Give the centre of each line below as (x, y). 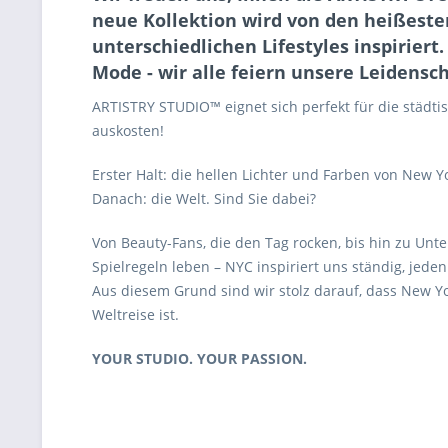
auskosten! (128, 130)
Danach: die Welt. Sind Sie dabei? (204, 198)
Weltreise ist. (135, 314)
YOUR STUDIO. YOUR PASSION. (199, 358)
